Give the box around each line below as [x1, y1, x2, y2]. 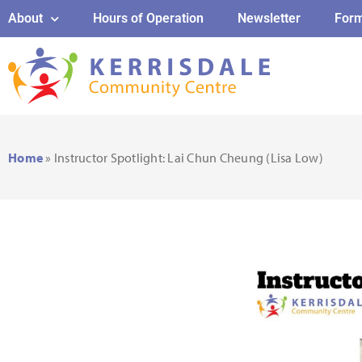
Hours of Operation [93, 11, 204, 26]
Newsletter [238, 11, 301, 26]
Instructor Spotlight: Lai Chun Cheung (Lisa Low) [53, 149, 323, 166]
